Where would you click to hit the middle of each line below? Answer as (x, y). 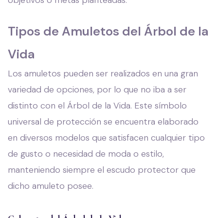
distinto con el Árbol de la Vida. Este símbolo (97, 105)
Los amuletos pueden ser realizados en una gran (103, 73)
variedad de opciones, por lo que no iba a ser (97, 89)
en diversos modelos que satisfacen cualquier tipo (106, 137)
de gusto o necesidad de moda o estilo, (86, 154)
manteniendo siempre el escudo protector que (102, 170)
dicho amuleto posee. (51, 186)
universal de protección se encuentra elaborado (103, 121)
